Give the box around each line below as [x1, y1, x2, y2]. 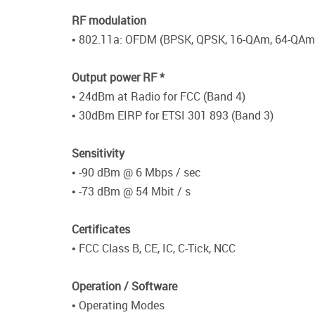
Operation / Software [72, 278, 177, 295]
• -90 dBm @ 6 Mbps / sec [72, 165, 201, 181]
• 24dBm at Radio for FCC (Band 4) [72, 89, 245, 105]
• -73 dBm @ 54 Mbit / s [72, 184, 191, 200]
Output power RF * [72, 70, 165, 86]
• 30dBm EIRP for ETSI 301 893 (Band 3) [72, 108, 274, 124]
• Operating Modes [72, 297, 165, 314]
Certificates [72, 221, 130, 238]
